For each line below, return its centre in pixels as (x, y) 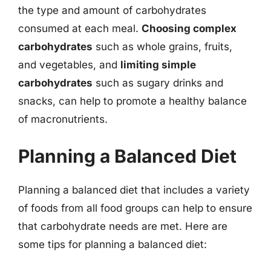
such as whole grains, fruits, (162, 46)
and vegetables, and (69, 64)
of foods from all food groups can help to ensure (135, 208)
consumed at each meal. (80, 28)
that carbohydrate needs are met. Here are (123, 226)
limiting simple (158, 64)
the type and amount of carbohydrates (112, 10)
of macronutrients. (63, 119)
